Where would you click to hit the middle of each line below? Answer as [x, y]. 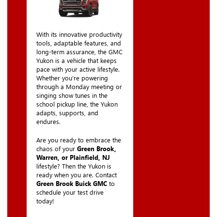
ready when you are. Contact [77, 175]
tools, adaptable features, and [79, 43]
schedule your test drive [70, 192]
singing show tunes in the [72, 95]
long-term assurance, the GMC [79, 52]
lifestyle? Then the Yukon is [74, 166]
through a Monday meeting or [79, 87]
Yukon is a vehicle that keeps [77, 61]
